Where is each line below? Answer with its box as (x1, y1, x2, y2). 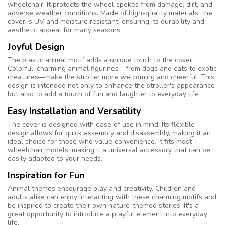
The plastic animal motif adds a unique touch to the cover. (8, 55, 194, 65)
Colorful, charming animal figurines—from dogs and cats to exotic (8, 63, 217, 73)
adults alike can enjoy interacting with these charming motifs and (8, 192, 216, 202)
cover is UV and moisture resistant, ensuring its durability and (8, 16, 204, 26)
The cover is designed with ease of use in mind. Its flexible (8, 119, 195, 129)
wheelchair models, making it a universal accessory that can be (8, 145, 210, 155)
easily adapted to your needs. (8, 153, 102, 163)
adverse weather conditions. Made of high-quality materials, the (8, 8, 212, 18)
